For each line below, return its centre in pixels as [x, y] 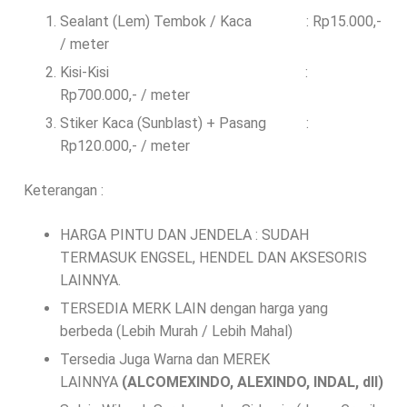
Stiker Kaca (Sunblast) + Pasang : [184, 123]
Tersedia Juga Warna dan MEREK [165, 359]
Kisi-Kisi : [184, 72]
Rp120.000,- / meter [125, 145]
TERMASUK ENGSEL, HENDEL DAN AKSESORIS [213, 257]
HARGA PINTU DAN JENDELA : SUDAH [184, 234]
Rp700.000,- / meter [125, 94]
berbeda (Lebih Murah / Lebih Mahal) [176, 331]
